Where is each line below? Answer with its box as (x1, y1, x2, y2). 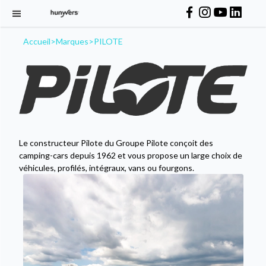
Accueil (23, 36, 50, 46)
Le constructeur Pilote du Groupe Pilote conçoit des (18, 138, 213, 148)
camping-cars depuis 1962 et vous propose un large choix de (18, 150, 242, 161)
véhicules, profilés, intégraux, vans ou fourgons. (18, 163, 194, 173)
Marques (55, 36, 88, 46)
